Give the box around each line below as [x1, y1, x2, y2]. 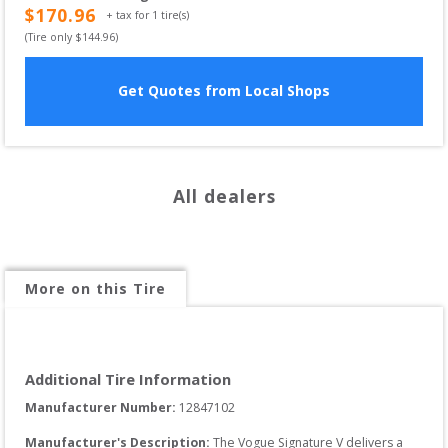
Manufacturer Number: [25, 398, 179, 416]
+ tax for [106, 8, 152, 23]
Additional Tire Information [25, 368, 231, 389]
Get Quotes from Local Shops [118, 81, 330, 101]
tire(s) [158, 8, 189, 23]
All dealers [172, 183, 276, 208]
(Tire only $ [25, 29, 82, 44]
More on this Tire [25, 278, 166, 298]
